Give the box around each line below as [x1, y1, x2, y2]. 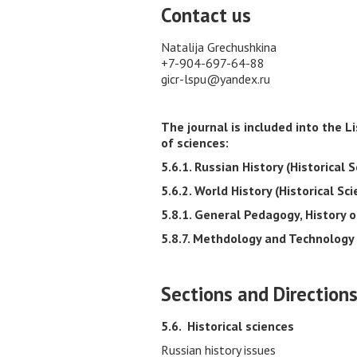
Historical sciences [187, 318, 294, 334]
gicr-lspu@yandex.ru [161, 71, 270, 87]
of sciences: [161, 135, 229, 151]
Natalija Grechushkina [161, 39, 277, 55]
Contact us [161, 2, 251, 28]
